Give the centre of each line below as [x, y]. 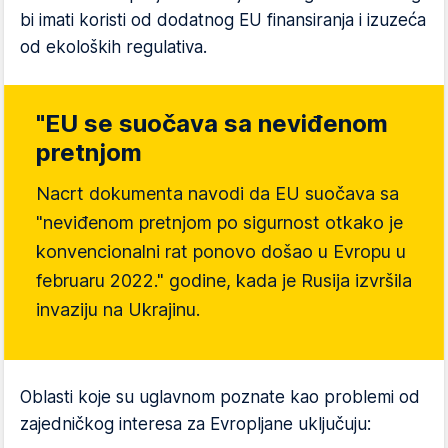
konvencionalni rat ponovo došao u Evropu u [221, 251]
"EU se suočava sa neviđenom [212, 123]
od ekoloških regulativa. [113, 47]
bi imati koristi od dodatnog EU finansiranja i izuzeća [223, 20]
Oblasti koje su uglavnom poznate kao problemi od [220, 397]
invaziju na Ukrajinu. [118, 309]
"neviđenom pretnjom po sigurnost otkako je [219, 222]
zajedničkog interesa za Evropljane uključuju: [195, 424]
